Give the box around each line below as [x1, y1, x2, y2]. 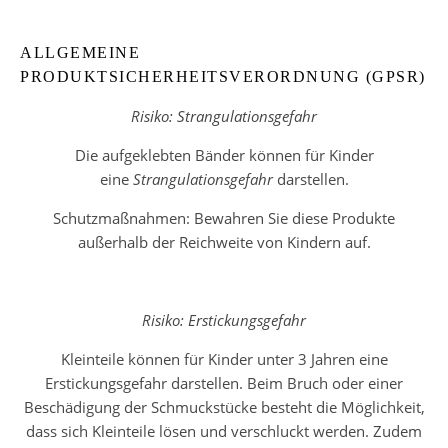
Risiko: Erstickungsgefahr [142, 310, 306, 330]
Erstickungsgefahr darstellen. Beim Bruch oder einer [45, 373, 403, 393]
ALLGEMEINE [20, 44, 140, 61]
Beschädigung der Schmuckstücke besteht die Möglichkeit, [23, 397, 425, 417]
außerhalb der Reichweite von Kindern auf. [77, 232, 371, 252]
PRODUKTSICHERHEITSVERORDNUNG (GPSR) [20, 68, 426, 85]
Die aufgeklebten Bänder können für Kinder [74, 145, 374, 165]
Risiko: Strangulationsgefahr [131, 106, 317, 126]
